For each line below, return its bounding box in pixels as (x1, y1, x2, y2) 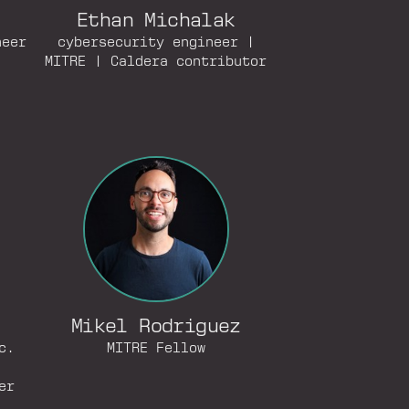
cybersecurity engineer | (57, 36, 255, 50)
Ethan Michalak (77, 12, 236, 31)
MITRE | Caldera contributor (45, 55, 267, 69)
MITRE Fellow (106, 341, 205, 356)
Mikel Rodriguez (70, 318, 241, 337)
